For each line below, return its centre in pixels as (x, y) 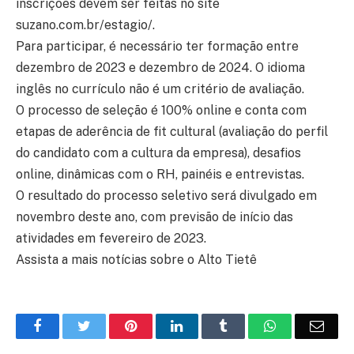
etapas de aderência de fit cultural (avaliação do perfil (172, 132)
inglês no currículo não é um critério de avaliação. (160, 89)
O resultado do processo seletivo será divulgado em (166, 196)
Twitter (110, 326)
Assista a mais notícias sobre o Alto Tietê (136, 260)
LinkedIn (208, 326)
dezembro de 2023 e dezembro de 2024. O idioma (160, 68)
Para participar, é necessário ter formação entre (157, 47)
